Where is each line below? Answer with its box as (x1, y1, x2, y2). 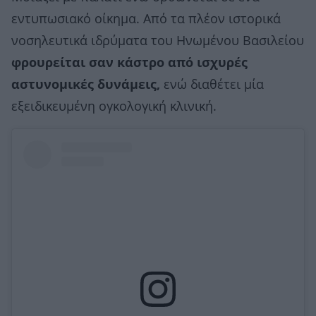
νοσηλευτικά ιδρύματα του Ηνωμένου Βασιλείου (11, 34, 304, 49)
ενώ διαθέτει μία (164, 78, 264, 92)
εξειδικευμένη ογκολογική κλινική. (11, 99, 217, 114)
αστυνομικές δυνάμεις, (11, 78, 164, 92)
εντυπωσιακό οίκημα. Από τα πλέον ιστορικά (11, 12, 281, 27)
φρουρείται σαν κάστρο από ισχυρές (11, 56, 248, 71)
